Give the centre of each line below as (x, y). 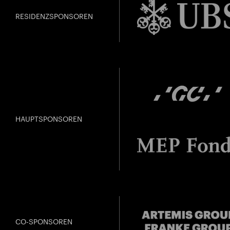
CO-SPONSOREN (44, 222)
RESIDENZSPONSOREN (54, 16)
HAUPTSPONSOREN (49, 119)
